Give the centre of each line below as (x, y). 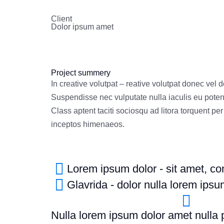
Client (61, 19)
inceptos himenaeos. (88, 124)
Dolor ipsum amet (82, 27)
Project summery (81, 73)
